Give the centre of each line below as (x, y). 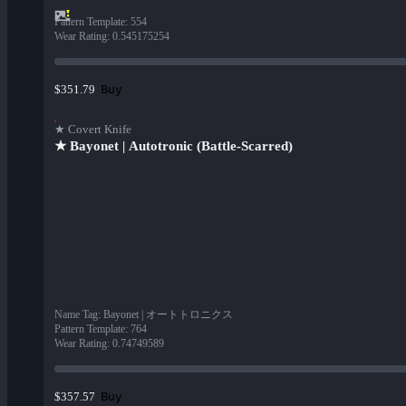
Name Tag (76, 315)
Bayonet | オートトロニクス (168, 315)
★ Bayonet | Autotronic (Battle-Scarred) (174, 146)
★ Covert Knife (93, 130)
